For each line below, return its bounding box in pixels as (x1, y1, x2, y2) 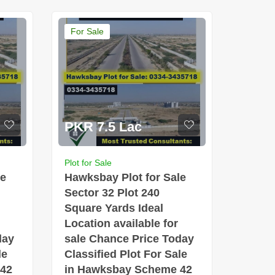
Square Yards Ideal (64, 201, 163, 214)
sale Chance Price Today (64, 232, 194, 245)
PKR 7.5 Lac (64, 118, 142, 134)
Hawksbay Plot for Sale (64, 171, 186, 184)
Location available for (64, 217, 178, 230)
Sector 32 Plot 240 (64, 186, 160, 199)
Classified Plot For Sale (64, 247, 187, 260)
